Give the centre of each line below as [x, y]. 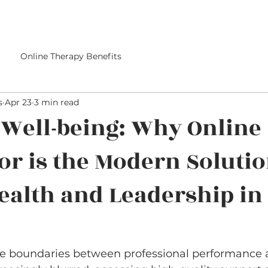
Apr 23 [18, 102]
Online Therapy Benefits [71, 56]
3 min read [57, 102]
